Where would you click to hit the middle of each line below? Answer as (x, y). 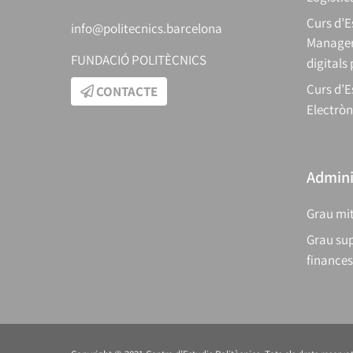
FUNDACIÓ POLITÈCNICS (139, 60)
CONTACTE (127, 92)
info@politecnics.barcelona (147, 29)
